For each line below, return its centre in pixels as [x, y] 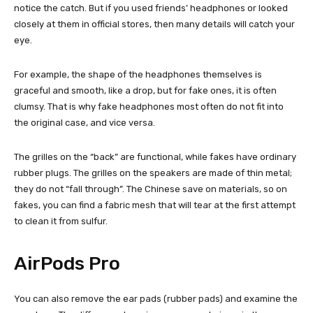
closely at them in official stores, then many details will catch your [154, 24]
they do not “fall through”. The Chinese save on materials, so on [151, 189]
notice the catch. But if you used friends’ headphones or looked [151, 8]
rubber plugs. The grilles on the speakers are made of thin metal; [153, 173]
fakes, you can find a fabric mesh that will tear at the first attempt [155, 205]
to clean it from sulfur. [61, 221]
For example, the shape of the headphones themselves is [138, 75]
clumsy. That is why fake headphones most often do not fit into [149, 107]
